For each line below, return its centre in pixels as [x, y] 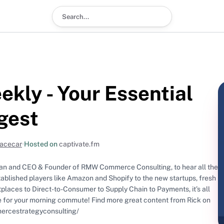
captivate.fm [79, 144]
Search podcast [81, 12]
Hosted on [41, 144]
